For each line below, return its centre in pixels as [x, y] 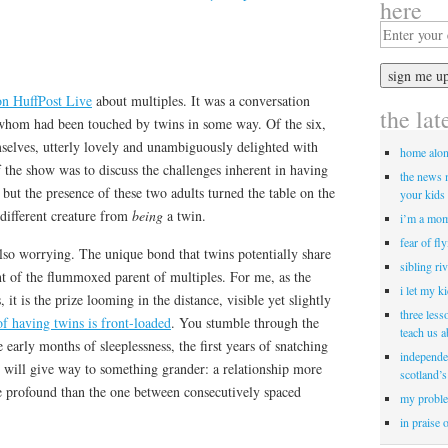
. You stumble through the [245, 322]
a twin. [184, 215]
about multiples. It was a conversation [201, 100]
